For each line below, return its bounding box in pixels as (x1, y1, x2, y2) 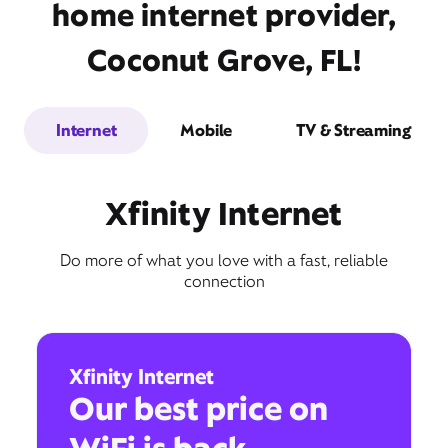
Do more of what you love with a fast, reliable (60, 249, 388, 271)
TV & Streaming (296, 119, 411, 141)
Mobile (180, 119, 233, 141)
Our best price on (69, 387, 328, 429)
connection (183, 270, 265, 292)
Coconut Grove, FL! (87, 40, 361, 80)
